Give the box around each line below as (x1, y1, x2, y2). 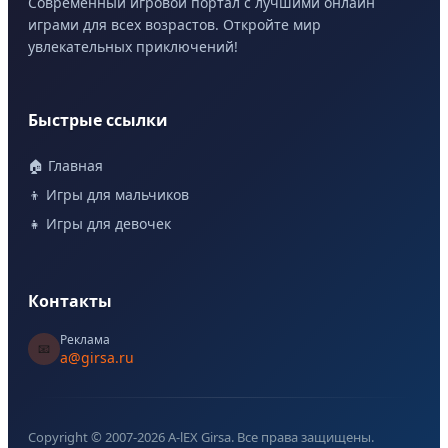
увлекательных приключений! (28, 37, 238, 56)
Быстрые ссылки (28, 109, 168, 132)
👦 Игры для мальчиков (28, 185, 189, 205)
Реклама (60, 330, 110, 348)
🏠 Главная (28, 156, 103, 176)
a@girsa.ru (60, 347, 134, 367)
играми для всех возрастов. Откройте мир (28, 15, 321, 34)
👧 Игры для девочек (28, 214, 171, 234)
